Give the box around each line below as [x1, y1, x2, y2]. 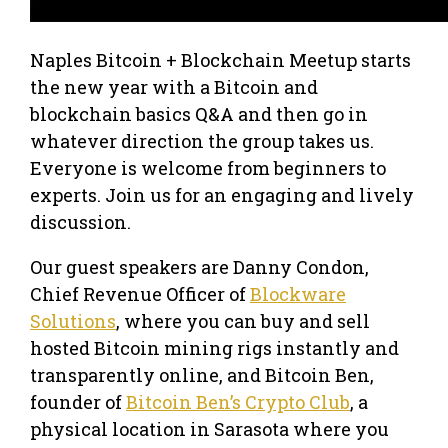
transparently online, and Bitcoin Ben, [30, 362, 374, 387]
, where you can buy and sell [116, 308, 370, 333]
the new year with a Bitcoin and [30, 74, 318, 99]
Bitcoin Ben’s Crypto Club [126, 389, 350, 414]
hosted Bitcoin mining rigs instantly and [30, 335, 399, 360]
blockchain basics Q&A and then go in [30, 101, 368, 126]
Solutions [30, 308, 116, 333]
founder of [30, 389, 126, 414]
